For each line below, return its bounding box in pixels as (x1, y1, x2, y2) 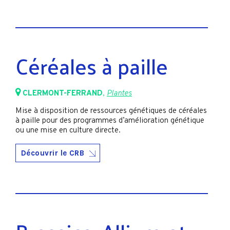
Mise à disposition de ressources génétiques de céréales (15, 106, 207, 117)
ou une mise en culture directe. (15, 126, 121, 136)
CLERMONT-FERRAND (23, 89, 103, 99)
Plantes (107, 89, 132, 99)
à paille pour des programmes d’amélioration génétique (15, 116, 204, 126)
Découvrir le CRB (21, 148, 85, 158)
